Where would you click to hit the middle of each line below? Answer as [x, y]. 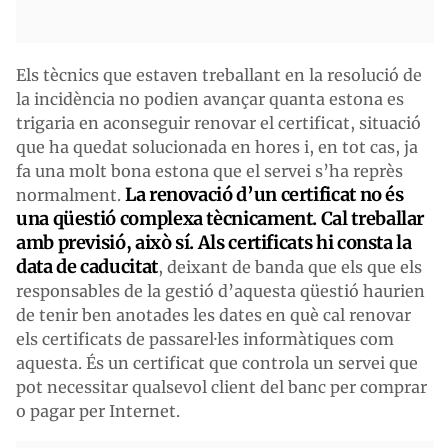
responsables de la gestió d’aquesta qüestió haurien [220, 290]
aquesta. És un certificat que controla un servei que [217, 362]
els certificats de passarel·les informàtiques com [205, 338]
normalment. [70, 194]
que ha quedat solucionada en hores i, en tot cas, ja [217, 146]
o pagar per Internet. [98, 410]
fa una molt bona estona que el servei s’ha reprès [209, 170]
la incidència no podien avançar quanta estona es [210, 98]
